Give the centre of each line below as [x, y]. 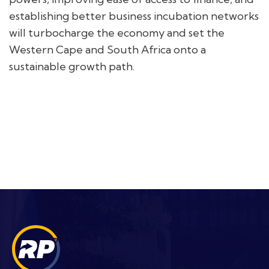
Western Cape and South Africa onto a [107, 50]
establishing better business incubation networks [134, 16]
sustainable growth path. [73, 66]
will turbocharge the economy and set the [117, 33]
